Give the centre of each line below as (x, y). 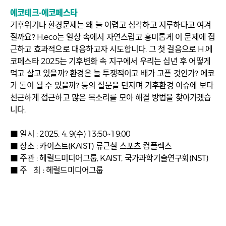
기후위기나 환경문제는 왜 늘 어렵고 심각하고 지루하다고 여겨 (111, 25)
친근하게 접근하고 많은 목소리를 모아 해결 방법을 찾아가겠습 (111, 98)
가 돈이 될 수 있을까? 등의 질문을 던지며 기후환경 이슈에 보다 (112, 86)
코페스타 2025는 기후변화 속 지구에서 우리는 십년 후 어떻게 (110, 62)
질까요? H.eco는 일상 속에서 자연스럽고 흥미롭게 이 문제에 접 (113, 37)
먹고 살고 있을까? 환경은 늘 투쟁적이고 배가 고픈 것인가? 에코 (112, 74)
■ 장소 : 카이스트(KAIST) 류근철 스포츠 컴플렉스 (91, 146)
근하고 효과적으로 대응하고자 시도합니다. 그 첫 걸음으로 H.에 (111, 49)
